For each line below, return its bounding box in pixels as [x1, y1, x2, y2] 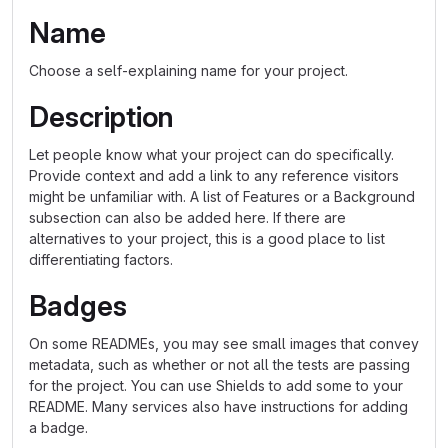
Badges [29, 289, 127, 323]
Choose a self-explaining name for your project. [29, 62, 348, 79]
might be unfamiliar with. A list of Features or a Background [29, 188, 415, 205]
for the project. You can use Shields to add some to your [29, 377, 403, 394]
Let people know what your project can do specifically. [29, 146, 394, 163]
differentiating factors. [29, 251, 173, 268]
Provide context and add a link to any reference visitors [29, 167, 399, 184]
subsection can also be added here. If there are [29, 209, 346, 226]
